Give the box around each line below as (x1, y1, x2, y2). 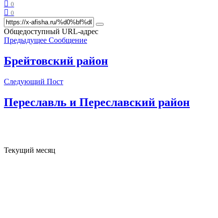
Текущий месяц (4, 145, 55, 154)
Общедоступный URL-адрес (4, 27, 98, 36)
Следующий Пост (4, 77, 63, 86)
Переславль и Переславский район (4, 95, 190, 109)
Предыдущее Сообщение (4, 36, 87, 45)
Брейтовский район (4, 54, 108, 67)
